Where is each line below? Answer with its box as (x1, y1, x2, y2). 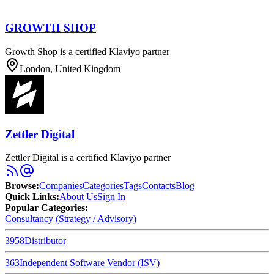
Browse (5, 180, 36, 191)
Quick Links (5, 191, 56, 202)
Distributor (24, 235, 66, 246)
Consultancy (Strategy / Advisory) (5, 213, 136, 224)
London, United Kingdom (20, 63, 120, 74)
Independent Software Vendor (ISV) (20, 257, 160, 268)
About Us (59, 191, 97, 202)
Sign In (97, 191, 125, 202)
